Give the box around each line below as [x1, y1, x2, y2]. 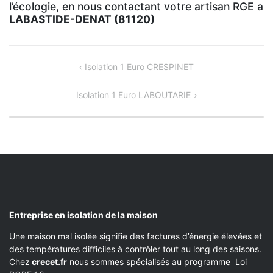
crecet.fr [30, 256, 67, 267]
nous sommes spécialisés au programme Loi [67, 256, 247, 267]
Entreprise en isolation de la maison [9, 209, 158, 220]
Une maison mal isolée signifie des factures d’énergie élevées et [9, 230, 262, 241]
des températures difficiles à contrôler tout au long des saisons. [9, 243, 261, 254]
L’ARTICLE [9, 89, 66, 104]
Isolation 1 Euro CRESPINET [85, 61, 194, 72]
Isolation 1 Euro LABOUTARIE [76, 89, 191, 100]
